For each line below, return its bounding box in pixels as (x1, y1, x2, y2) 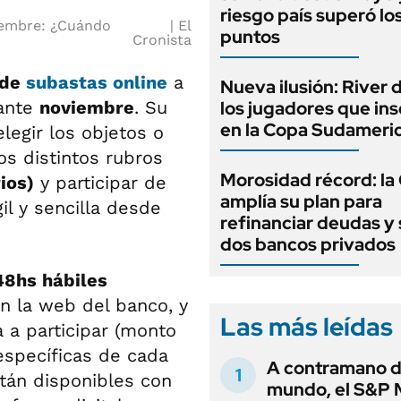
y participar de (34, 172, 166, 193)
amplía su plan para (220, 190, 382, 213)
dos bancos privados (220, 233, 396, 256)
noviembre (39, 97, 134, 118)
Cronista (132, 31, 192, 48)
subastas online (26, 72, 167, 93)
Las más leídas (220, 310, 393, 344)
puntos (220, 25, 280, 48)
